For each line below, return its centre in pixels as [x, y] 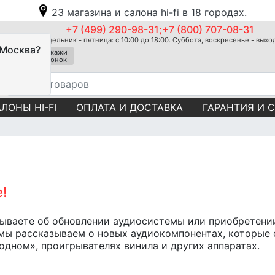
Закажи [55, 52]
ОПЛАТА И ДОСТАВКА [130, 107]
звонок [55, 60]
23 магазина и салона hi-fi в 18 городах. [149, 12]
